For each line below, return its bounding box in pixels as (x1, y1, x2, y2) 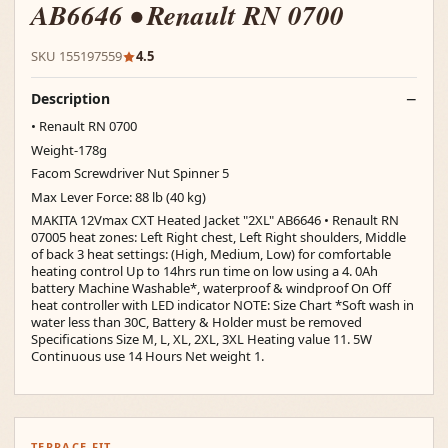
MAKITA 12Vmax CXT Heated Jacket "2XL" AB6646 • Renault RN (31, 211, 399, 229)
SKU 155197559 (31, 47, 122, 65)
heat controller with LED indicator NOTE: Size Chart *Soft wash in (31, 296, 414, 314)
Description (31, 89, 110, 108)
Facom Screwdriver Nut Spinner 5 (31, 164, 229, 182)
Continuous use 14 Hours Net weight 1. (31, 347, 264, 365)
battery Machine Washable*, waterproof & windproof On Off (31, 279, 391, 297)
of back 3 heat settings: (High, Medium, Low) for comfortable (31, 245, 391, 263)
